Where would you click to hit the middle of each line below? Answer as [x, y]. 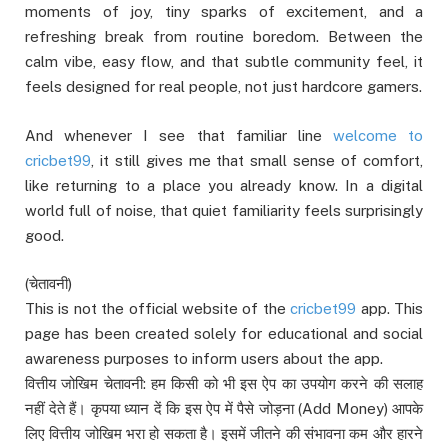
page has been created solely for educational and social [224, 333]
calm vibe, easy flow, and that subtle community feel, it [224, 62]
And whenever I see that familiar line [179, 135]
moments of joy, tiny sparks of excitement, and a [224, 12]
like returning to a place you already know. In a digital [224, 185]
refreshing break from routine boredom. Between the [224, 37]
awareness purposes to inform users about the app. [204, 358]
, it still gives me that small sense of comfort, [257, 160]
